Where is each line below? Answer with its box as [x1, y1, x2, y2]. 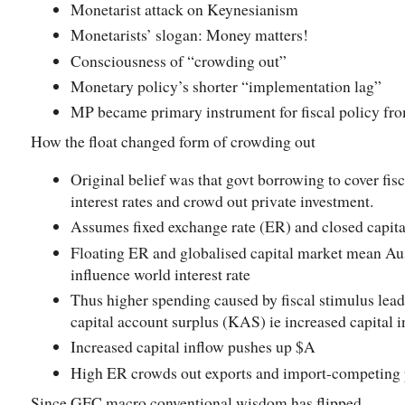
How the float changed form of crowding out [31, 130, 316, 153]
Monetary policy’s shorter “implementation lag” [71, 75, 381, 98]
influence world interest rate [71, 262, 250, 285]
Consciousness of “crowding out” [71, 49, 287, 71]
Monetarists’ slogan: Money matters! [71, 24, 314, 46]
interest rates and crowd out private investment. [71, 189, 373, 212]
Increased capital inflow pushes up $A [71, 335, 316, 358]
